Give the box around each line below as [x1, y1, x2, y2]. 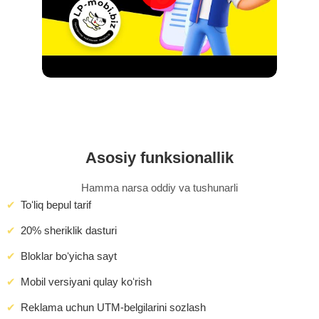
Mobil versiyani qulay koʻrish [21, 276, 152, 288]
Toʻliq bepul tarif [21, 199, 91, 211]
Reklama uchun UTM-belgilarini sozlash [21, 301, 206, 314]
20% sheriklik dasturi [21, 224, 117, 237]
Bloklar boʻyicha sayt [21, 250, 117, 263]
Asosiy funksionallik [85, 149, 234, 167]
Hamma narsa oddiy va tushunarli [81, 182, 238, 194]
